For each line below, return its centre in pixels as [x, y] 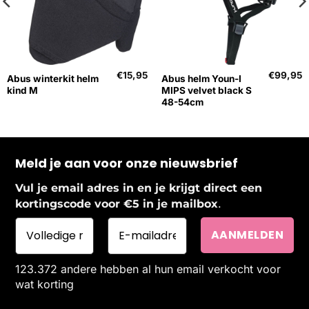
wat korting [44, 285]
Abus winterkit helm [52, 79]
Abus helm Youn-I [201, 79]
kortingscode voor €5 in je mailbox [116, 204]
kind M [22, 91]
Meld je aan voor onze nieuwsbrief [126, 163]
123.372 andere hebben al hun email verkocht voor [148, 269]
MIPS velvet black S [206, 91]
